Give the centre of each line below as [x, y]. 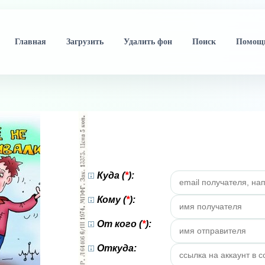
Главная [30, 42]
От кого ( [119, 224]
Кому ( [112, 200]
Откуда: [117, 248]
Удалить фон [148, 42]
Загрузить [85, 42]
